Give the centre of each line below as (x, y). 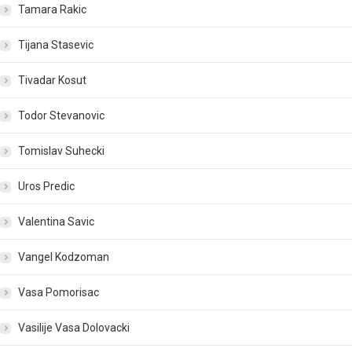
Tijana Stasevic (56, 45)
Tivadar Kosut (52, 81)
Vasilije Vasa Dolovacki (74, 328)
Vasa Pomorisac (59, 293)
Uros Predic (46, 187)
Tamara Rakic (52, 10)
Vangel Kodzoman (64, 257)
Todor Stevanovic (61, 116)
